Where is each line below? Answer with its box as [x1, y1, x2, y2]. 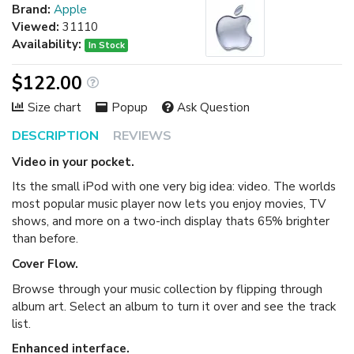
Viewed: [12, 18, 59, 35]
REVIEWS [113, 126, 171, 145]
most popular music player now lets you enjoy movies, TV [12, 196, 326, 213]
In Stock [88, 38, 125, 51]
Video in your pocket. [12, 153, 134, 170]
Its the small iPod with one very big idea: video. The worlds [12, 179, 336, 195]
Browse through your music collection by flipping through [12, 281, 322, 297]
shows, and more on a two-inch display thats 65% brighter [12, 213, 330, 230]
